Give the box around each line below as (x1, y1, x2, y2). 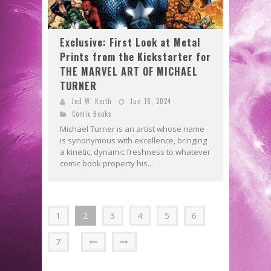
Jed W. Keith (71, 96, 112, 106)
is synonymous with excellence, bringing (60, 135, 207, 146)
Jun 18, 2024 (130, 96, 171, 106)
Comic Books (72, 109, 112, 119)
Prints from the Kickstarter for (60, 50, 211, 65)
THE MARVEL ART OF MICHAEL (60, 64, 198, 79)
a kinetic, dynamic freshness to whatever (60, 146, 211, 158)
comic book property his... (60, 158, 153, 169)
